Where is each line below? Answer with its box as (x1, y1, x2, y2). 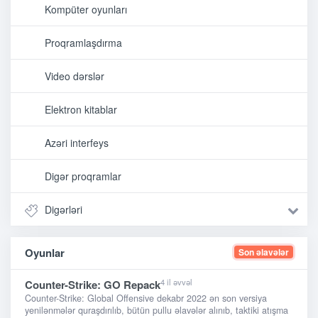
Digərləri (45, 202, 82, 217)
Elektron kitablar (45, 102, 117, 117)
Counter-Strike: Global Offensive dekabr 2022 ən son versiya (25, 292, 267, 305)
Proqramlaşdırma (45, 35, 122, 50)
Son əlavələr (238, 246, 289, 259)
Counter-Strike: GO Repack (25, 277, 160, 293)
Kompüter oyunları (45, 2, 127, 17)
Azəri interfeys (45, 136, 109, 150)
